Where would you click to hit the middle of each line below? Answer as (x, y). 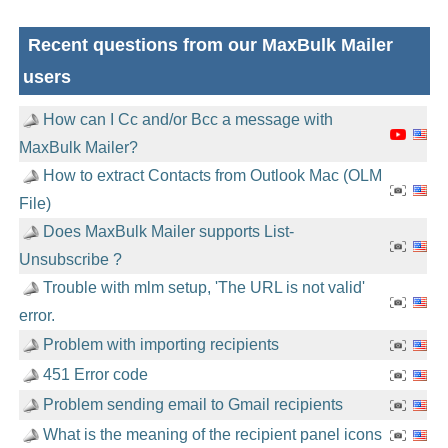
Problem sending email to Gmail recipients (192, 404)
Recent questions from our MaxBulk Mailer (207, 45)
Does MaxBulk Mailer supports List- (168, 231)
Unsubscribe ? (70, 259)
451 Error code (95, 374)
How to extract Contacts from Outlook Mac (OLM (212, 175)
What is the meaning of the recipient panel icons (212, 434)
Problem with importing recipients (160, 344)
